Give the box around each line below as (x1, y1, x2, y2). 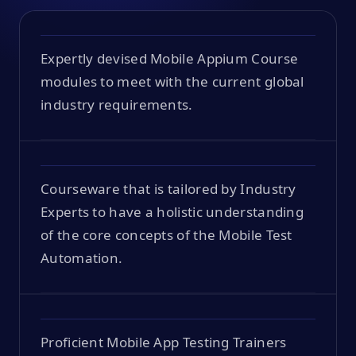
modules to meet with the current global (41, 72, 304, 91)
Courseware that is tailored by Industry (41, 179, 296, 198)
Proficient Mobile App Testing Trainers (41, 332, 287, 351)
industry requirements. (41, 95, 193, 114)
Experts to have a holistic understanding (41, 202, 304, 221)
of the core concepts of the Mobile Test (41, 225, 292, 244)
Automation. (41, 248, 123, 267)
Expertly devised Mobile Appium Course (41, 48, 299, 68)
